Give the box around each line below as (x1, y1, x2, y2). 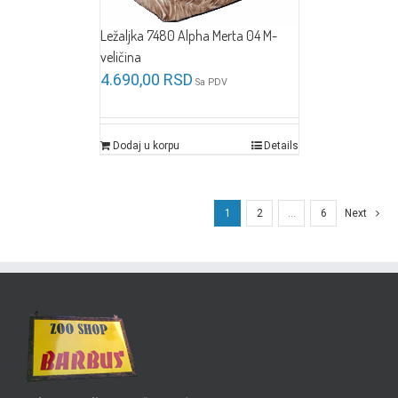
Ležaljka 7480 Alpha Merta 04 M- (99, 27, 277, 45)
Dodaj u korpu (112, 139, 179, 153)
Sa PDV (195, 76, 227, 89)
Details (263, 139, 298, 153)
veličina (99, 48, 141, 67)
